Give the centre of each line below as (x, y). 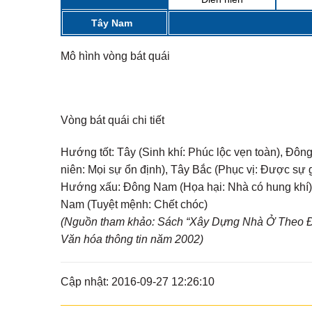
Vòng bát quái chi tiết (112, 120)
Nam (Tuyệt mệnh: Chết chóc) (134, 204)
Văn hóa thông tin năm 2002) (132, 239)
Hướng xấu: (91, 187)
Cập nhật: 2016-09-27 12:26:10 (138, 282)
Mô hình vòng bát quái (115, 56)
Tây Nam (112, 23)
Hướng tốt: (87, 152)
